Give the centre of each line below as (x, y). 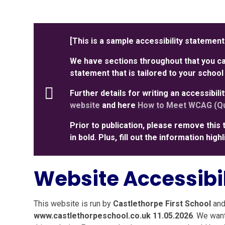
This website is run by (74, 204)
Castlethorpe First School (162, 204)
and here (119, 105)
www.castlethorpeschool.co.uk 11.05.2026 (114, 216)
